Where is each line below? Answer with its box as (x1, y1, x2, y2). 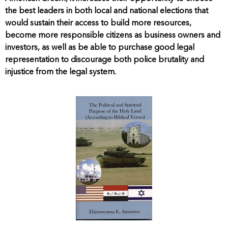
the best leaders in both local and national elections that (5, 7, 208, 16)
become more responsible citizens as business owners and (5, 32, 220, 40)
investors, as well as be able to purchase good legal (5, 44, 194, 52)
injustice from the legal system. (5, 68, 116, 77)
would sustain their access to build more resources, (5, 19, 191, 28)
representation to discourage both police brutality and (5, 56, 204, 65)
